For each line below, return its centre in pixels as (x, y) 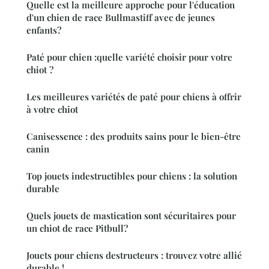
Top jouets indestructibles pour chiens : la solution (132, 176)
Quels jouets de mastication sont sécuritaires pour (131, 215)
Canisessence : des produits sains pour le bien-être (134, 136)
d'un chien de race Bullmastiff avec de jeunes (121, 17)
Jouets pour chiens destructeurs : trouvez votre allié (134, 255)
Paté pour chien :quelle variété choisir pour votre (129, 57)
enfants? (44, 30)
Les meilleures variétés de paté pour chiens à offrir (134, 96)
